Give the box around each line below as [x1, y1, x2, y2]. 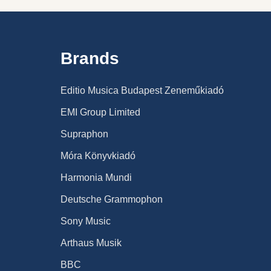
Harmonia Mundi [60, 172, 132, 183]
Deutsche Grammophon [60, 194, 163, 204]
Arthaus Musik [60, 237, 122, 248]
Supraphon [60, 128, 108, 139]
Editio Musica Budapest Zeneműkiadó [60, 85, 224, 96]
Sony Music [60, 215, 111, 226]
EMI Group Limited [60, 106, 140, 117]
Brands [60, 48, 119, 68]
